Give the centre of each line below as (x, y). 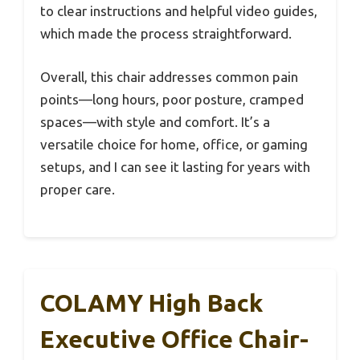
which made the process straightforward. (166, 34)
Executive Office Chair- (174, 340)
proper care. (78, 189)
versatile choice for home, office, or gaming (174, 144)
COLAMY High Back (151, 303)
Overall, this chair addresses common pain (169, 76)
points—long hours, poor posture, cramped (172, 99)
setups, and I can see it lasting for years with (175, 166)
